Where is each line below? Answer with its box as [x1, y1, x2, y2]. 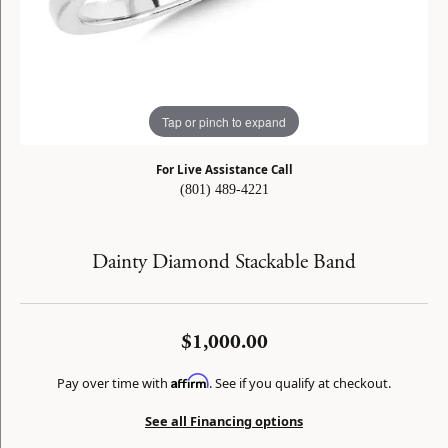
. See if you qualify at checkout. [209, 374, 391, 392]
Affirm [171, 373, 209, 389]
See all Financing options [145, 412, 303, 430]
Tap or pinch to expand [162, 112, 286, 130]
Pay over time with [57, 374, 171, 392]
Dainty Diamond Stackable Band [92, 249, 356, 275]
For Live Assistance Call [155, 162, 293, 177]
